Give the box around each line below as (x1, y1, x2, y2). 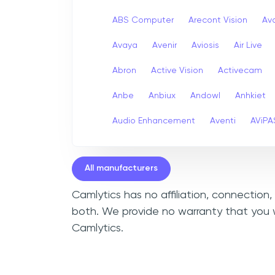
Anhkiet (235, 91, 266, 100)
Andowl (190, 91, 220, 100)
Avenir (152, 41, 177, 50)
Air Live (234, 41, 262, 50)
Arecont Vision (188, 15, 247, 25)
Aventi (210, 116, 236, 125)
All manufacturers (85, 164, 158, 173)
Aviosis (192, 41, 219, 50)
